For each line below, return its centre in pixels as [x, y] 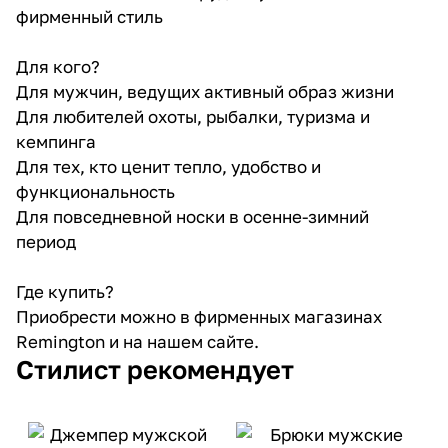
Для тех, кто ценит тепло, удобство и [168, 166]
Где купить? [65, 291]
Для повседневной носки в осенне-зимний [192, 216]
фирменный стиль [89, 16]
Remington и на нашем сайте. [137, 341]
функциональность [95, 191]
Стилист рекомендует [155, 369]
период [46, 241]
